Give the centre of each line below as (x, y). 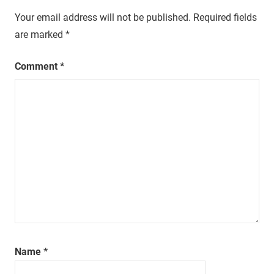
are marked (40, 34)
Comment (37, 66)
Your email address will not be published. (103, 17)
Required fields (225, 17)
